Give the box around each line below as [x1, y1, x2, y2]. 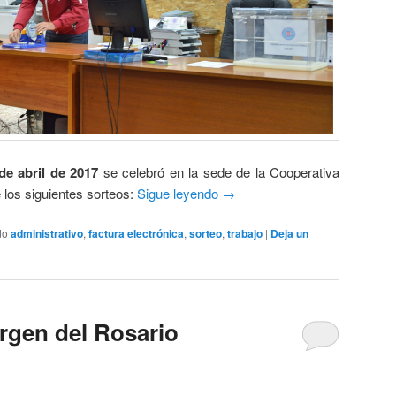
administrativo [11, 225, 83, 242]
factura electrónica [88, 225, 184, 242]
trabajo [227, 225, 263, 242]
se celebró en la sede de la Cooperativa [98, 163, 340, 182]
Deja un [270, 225, 308, 242]
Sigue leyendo [137, 184, 222, 203]
